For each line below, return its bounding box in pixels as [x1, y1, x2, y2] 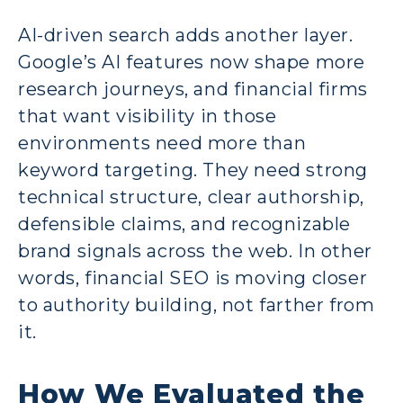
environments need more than [18, 131, 307, 154]
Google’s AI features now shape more [18, 50, 366, 73]
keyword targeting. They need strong [18, 158, 369, 181]
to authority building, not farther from [18, 293, 375, 316]
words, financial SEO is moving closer [18, 266, 368, 289]
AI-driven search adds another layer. [18, 23, 354, 46]
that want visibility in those [18, 104, 277, 127]
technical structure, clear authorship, [18, 185, 364, 208]
